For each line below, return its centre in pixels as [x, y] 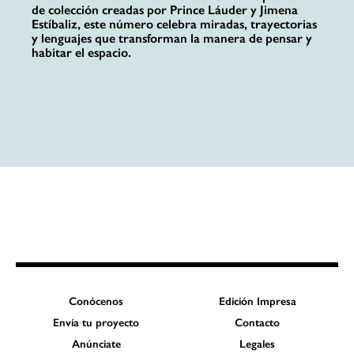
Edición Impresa [257, 301]
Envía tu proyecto [96, 323]
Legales [258, 344]
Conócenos [96, 301]
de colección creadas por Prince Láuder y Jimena [165, 10]
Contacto [258, 323]
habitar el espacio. [81, 53]
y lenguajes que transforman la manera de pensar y [172, 39]
